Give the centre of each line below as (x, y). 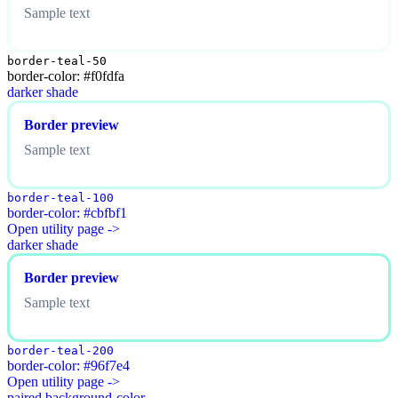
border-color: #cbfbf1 (67, 213)
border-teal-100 (60, 198)
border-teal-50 (57, 61)
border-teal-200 (60, 351)
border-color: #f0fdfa (66, 76)
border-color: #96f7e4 (68, 366)
